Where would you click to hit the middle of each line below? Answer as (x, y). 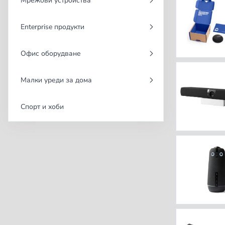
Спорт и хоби (42, 107)
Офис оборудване (51, 54)
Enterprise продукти (52, 27)
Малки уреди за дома (56, 80)
